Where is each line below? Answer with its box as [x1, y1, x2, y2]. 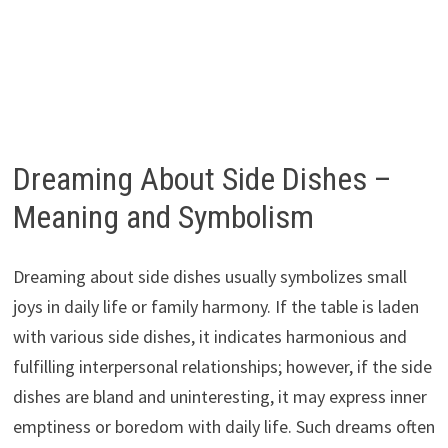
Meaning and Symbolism [12, 197, 314, 236]
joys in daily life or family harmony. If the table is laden [12, 295, 419, 319]
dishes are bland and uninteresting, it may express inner [12, 385, 427, 409]
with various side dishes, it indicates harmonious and [12, 325, 407, 349]
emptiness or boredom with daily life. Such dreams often [12, 415, 435, 439]
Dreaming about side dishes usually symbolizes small [12, 265, 407, 289]
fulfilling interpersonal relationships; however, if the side [12, 355, 432, 379]
